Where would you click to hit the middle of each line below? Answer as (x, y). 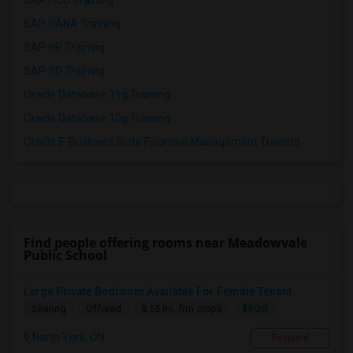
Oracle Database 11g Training (97, 95)
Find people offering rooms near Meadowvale (165, 243)
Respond (290, 338)
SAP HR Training (64, 48)
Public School (65, 256)
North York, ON (67, 338)
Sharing (49, 309)
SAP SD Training (64, 71)
